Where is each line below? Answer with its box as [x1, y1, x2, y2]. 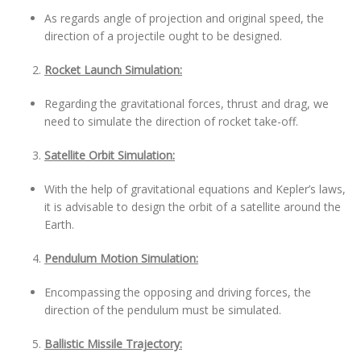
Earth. [44, 217, 74, 232]
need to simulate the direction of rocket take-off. [44, 114, 298, 129]
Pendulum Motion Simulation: [44, 251, 198, 266]
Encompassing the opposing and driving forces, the [44, 284, 311, 300]
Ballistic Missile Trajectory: [44, 336, 182, 351]
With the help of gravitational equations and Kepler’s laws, [44, 181, 346, 197]
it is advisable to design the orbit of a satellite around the [44, 199, 341, 214]
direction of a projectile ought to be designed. [44, 28, 282, 44]
